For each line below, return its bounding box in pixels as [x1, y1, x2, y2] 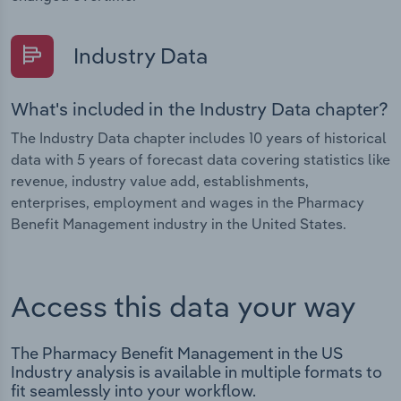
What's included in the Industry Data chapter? [11, 98, 388, 121]
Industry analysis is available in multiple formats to [11, 362, 382, 383]
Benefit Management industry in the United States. [11, 215, 346, 234]
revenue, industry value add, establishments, [11, 172, 309, 191]
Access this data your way [11, 287, 356, 324]
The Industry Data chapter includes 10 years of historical [11, 129, 387, 148]
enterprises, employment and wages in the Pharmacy [11, 193, 364, 212]
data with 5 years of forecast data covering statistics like [11, 150, 390, 169]
